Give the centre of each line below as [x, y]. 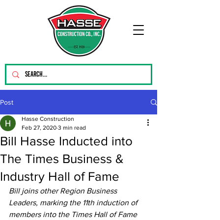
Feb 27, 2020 [39, 128]
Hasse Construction [48, 119]
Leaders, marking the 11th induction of [74, 203]
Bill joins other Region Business [64, 191]
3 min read [72, 128]
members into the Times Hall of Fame [73, 214]
